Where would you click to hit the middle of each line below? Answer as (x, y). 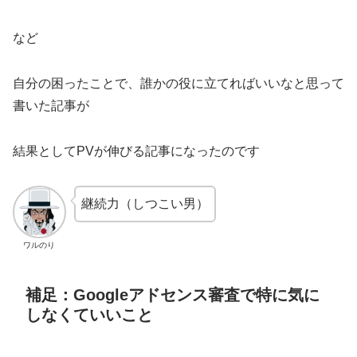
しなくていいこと (89, 315)
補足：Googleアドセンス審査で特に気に (173, 295)
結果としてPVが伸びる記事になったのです (136, 151)
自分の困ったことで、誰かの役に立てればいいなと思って (178, 84)
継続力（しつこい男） (145, 203)
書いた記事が (51, 106)
